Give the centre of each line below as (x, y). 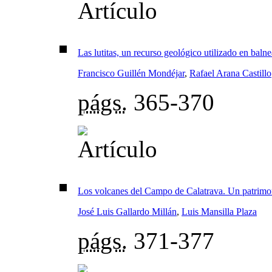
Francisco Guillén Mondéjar (131, 73)
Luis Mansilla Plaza (219, 212)
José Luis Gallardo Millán (127, 212)
